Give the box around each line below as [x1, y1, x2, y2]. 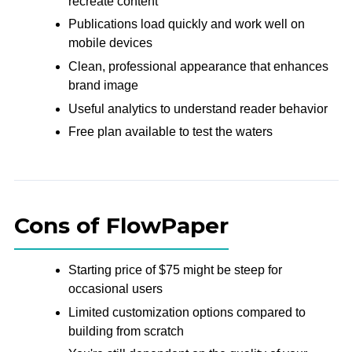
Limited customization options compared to [68, 305, 306, 319]
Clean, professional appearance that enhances [68, 60, 328, 73]
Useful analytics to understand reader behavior [68, 101, 328, 115]
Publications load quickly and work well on [68, 17, 305, 31]
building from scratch [68, 324, 184, 338]
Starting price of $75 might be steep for [68, 263, 282, 277]
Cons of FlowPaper [13, 212, 229, 240]
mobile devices [68, 36, 152, 50]
